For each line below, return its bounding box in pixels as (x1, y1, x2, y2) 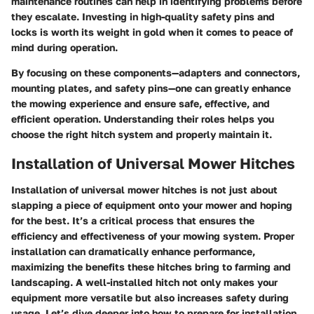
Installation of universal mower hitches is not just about (11, 184, 278, 196)
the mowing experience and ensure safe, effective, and (11, 97, 270, 109)
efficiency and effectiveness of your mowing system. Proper (11, 230, 294, 243)
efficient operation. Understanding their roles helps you (11, 112, 274, 125)
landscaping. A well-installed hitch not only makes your (11, 276, 278, 289)
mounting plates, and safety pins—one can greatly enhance (11, 81, 291, 94)
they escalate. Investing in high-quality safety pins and (11, 10, 275, 22)
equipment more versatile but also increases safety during (11, 292, 289, 304)
